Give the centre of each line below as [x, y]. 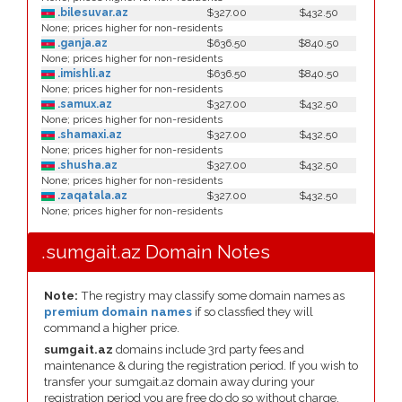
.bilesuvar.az [92, 13]
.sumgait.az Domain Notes [156, 252]
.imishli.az [83, 74]
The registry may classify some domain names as [211, 296]
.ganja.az [81, 43]
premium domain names [118, 312]
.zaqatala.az [91, 196]
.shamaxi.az [88, 135]
